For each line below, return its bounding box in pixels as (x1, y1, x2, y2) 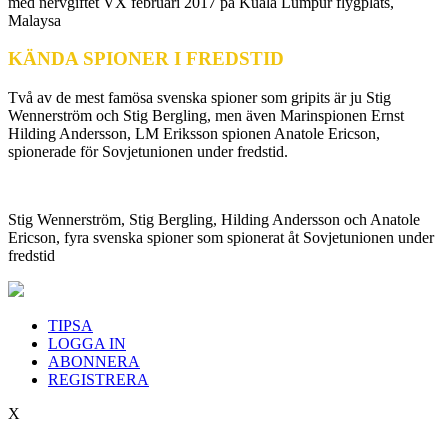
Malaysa (8, 11, 61, 29)
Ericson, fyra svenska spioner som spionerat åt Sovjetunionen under (8, 229, 434, 247)
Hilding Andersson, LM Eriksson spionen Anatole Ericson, (8, 125, 380, 143)
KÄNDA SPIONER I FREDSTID (8, 48, 284, 70)
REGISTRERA (48, 371, 149, 389)
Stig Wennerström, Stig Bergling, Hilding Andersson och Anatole (8, 211, 420, 229)
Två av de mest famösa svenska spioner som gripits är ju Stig (8, 89, 391, 107)
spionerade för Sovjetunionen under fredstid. (8, 143, 288, 161)
